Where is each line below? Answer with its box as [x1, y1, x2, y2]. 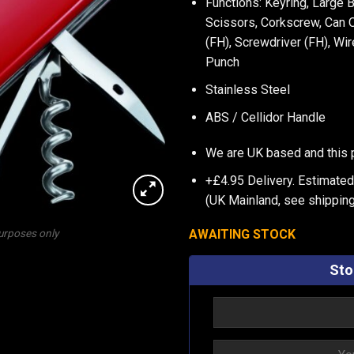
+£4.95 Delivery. [205, 172, 298, 188]
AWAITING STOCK [189, 226, 296, 242]
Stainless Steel [205, 81, 290, 97]
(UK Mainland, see [205, 192, 308, 208]
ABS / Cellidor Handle [205, 109, 326, 125]
